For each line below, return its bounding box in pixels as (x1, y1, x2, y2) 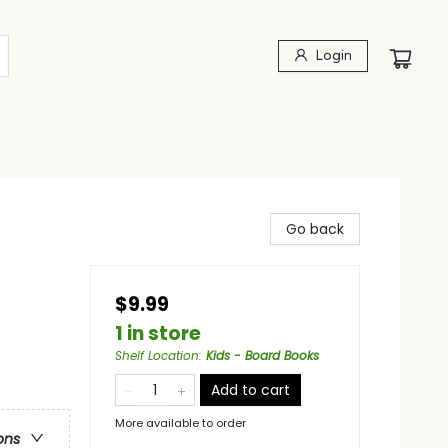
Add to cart (211, 380, 290, 400)
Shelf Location (115, 347, 199, 364)
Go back (286, 219, 344, 239)
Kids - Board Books (206, 347, 319, 364)
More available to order (115, 415, 246, 431)
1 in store (115, 320, 201, 347)
